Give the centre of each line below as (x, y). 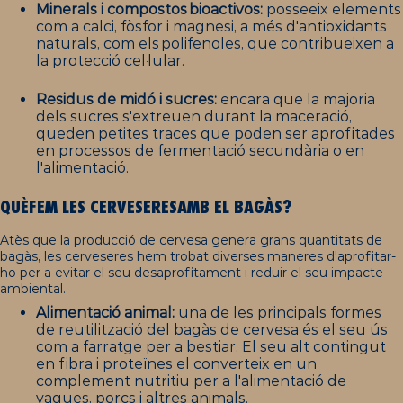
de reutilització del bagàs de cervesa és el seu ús (212, 329)
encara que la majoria (296, 99)
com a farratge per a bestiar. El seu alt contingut (211, 346)
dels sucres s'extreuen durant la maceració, (194, 116)
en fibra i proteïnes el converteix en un (176, 363)
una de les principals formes (278, 312)
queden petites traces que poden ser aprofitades (215, 134)
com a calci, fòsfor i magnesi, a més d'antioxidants (211, 27)
